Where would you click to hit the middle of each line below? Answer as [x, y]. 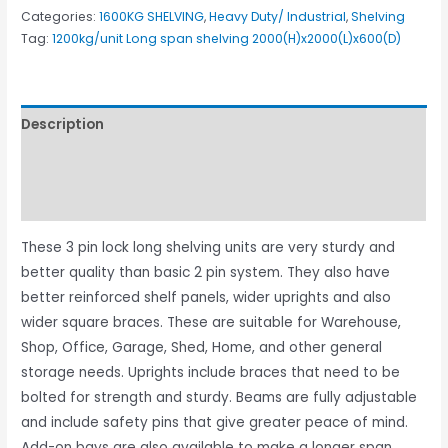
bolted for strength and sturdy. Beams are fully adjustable [219, 397]
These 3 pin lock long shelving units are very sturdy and [208, 247]
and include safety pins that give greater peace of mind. [215, 422]
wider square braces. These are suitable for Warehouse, [211, 322]
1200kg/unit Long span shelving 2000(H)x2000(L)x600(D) [227, 39]
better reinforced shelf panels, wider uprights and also [206, 297]
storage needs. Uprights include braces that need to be [211, 372]
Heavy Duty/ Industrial [278, 17]
